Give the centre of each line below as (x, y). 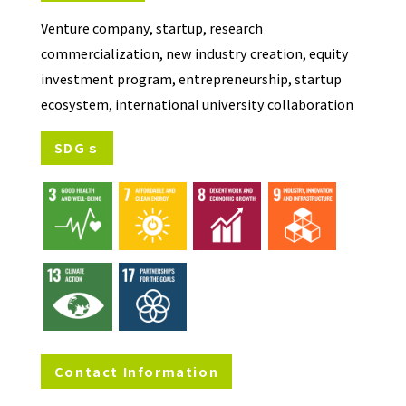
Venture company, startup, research (151, 28)
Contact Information (136, 371)
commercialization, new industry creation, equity (194, 53)
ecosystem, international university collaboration (197, 104)
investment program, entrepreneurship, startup (191, 78)
